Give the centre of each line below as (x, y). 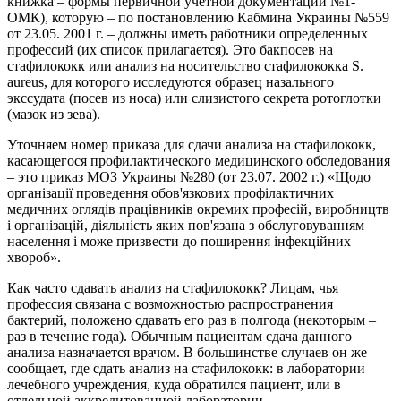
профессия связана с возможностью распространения (170, 304)
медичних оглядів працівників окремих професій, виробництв (198, 209)
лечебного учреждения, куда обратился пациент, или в (174, 385)
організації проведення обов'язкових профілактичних (171, 193)
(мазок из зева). (54, 115)
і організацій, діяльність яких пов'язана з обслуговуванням (186, 226)
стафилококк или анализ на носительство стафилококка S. (185, 66)
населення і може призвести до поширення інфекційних (179, 242)
